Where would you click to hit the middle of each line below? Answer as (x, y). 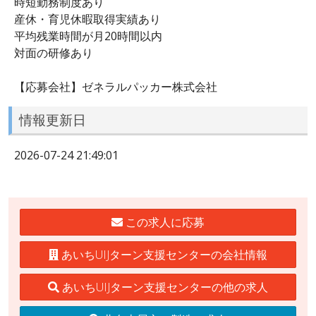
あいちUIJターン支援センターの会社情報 (163, 254)
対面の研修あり (54, 53)
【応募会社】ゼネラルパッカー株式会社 (116, 86)
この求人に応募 (164, 222)
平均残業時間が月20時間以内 (88, 36)
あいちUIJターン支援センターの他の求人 (164, 287)
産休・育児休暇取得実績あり (87, 19)
